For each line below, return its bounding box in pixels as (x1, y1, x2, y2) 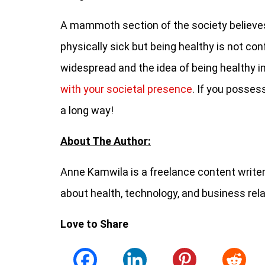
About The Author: (60, 135, 151, 147)
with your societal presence (60, 83, 192, 95)
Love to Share (60, 218, 128, 230)
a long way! (60, 104, 114, 117)
